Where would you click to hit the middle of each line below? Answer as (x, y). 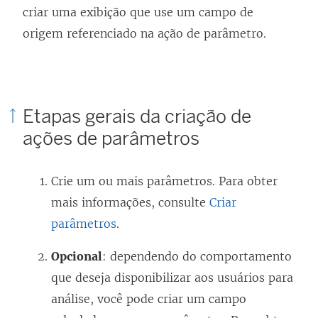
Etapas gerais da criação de (137, 117)
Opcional (77, 257)
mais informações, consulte (130, 203)
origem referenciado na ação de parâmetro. (144, 34)
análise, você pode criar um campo (149, 299)
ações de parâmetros (111, 139)
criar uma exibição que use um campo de (138, 12)
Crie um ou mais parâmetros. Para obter (164, 181)
